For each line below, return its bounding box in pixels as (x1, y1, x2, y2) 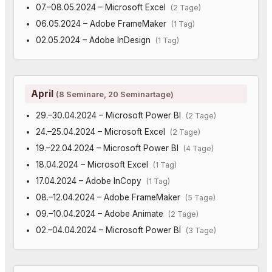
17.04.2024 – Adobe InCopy (35, 175, 146, 186)
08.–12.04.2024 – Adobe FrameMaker (35, 192, 185, 202)
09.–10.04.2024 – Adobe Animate (35, 208, 168, 219)
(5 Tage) (185, 192, 216, 202)
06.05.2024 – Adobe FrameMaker (35, 18, 171, 29)
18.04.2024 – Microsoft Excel (35, 159, 153, 169)
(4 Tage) (183, 143, 214, 153)
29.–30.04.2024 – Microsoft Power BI (35, 110, 186, 120)
